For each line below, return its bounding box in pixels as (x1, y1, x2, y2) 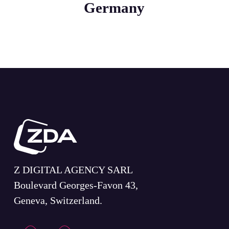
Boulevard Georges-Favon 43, (13, 179, 138, 191)
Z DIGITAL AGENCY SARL (13, 164, 133, 176)
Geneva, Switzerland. (13, 195, 102, 207)
